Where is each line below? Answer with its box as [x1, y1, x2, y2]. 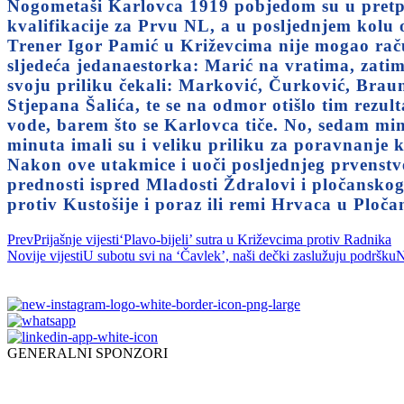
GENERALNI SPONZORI [7, 345, 168, 362]
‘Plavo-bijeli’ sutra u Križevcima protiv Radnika [119, 232, 391, 248]
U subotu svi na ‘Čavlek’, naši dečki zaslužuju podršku [83, 248, 396, 264]
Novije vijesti [7, 248, 83, 264]
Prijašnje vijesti [33, 232, 119, 248]
